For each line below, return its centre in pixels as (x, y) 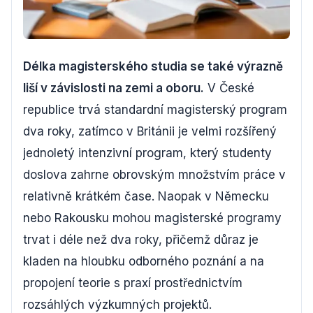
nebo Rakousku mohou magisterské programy (152, 218)
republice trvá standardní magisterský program (155, 110)
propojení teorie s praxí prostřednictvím (133, 283)
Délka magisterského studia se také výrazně (153, 66)
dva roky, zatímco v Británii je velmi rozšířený (150, 131)
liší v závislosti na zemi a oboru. (114, 88)
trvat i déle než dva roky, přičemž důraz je (141, 240)
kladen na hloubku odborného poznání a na (144, 261)
